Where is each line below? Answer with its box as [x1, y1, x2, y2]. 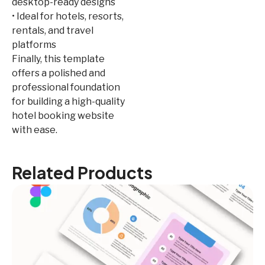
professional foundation [12, 81, 120, 93]
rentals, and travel [12, 24, 93, 36]
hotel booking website [12, 109, 114, 121]
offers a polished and [12, 67, 105, 79]
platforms [12, 38, 56, 50]
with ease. [12, 124, 57, 135]
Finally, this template [12, 53, 105, 64]
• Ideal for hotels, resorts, [12, 10, 124, 22]
